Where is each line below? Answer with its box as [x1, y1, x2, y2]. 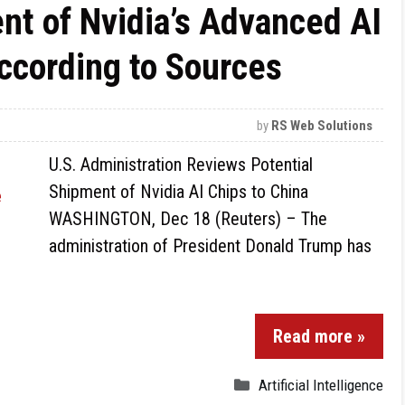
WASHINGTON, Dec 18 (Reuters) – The [49, 208, 327, 230]
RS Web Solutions [271, 118, 373, 134]
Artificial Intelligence [259, 376, 383, 394]
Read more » [273, 325, 365, 347]
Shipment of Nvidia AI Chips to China [49, 181, 308, 202]
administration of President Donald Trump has [49, 235, 372, 257]
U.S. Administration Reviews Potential [49, 154, 313, 175]
